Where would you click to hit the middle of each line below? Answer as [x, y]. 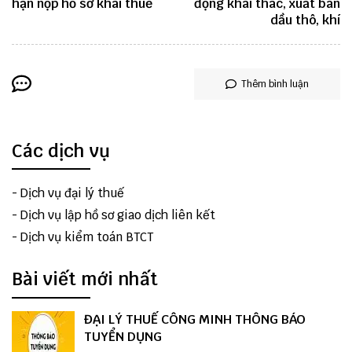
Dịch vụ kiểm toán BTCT [87, 237]
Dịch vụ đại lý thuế [72, 193]
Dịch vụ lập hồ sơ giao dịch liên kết [118, 215]
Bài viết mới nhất [85, 279]
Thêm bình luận [275, 84]
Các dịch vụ [61, 150]
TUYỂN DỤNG [123, 336]
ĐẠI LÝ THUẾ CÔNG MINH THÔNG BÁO [195, 319]
